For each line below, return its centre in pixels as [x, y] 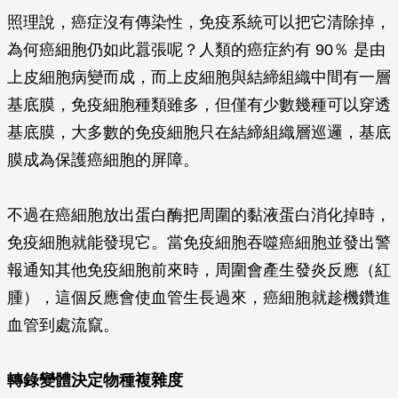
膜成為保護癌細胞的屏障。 [103, 160]
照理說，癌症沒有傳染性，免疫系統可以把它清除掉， [199, 22]
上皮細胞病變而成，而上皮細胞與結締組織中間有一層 [199, 77]
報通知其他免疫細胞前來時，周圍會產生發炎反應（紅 [199, 270]
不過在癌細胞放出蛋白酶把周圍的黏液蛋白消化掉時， [199, 215]
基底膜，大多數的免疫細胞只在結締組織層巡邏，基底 [199, 132]
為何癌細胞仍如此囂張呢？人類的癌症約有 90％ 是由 [196, 50]
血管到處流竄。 [63, 325]
